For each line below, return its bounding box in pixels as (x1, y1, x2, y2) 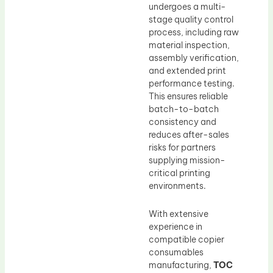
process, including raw (149, 27, 239, 38)
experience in (149, 221, 202, 232)
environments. (149, 180, 206, 192)
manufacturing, (149, 259, 213, 271)
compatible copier (149, 233, 224, 245)
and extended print (149, 65, 226, 77)
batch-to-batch (149, 104, 219, 115)
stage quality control (149, 14, 233, 26)
